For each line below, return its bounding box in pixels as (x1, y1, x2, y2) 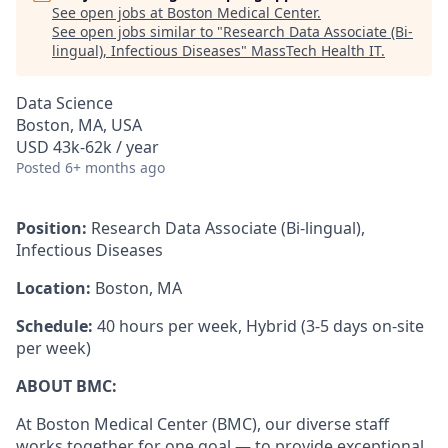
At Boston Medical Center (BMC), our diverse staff (16, 413, 389, 435)
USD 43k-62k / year (16, 136, 159, 158)
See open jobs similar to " (52, 22, 223, 41)
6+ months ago (65, 158, 165, 177)
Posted (16, 158, 61, 177)
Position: (16, 217, 91, 239)
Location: (16, 277, 95, 299)
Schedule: (16, 315, 97, 337)
